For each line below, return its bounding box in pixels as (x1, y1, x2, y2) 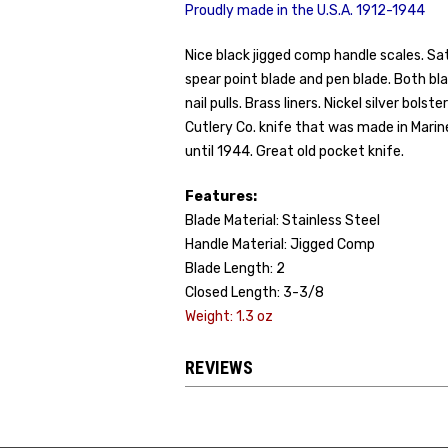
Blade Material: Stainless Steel (185, 212, 380, 229)
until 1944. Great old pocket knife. (185, 143, 404, 160)
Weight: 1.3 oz (185, 308, 273, 325)
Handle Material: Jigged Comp (185, 236, 375, 253)
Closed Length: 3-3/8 (185, 284, 324, 301)
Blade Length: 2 (185, 260, 285, 277)
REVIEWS (185, 357, 253, 378)
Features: (185, 188, 257, 205)
